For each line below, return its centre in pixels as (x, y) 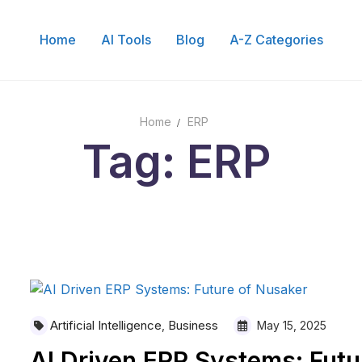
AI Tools (126, 40)
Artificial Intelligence (105, 325)
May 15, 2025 (290, 325)
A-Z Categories (276, 40)
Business (193, 325)
